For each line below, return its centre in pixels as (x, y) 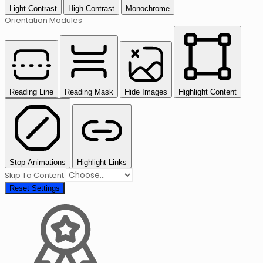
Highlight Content (208, 92)
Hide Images (146, 92)
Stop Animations (38, 162)
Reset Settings (35, 188)
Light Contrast (33, 8)
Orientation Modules (43, 20)
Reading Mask (89, 92)
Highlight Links (102, 162)
